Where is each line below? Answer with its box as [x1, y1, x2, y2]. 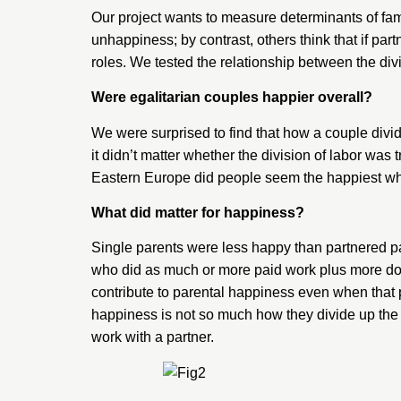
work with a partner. [91, 329, 214, 346]
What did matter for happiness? [91, 205, 304, 221]
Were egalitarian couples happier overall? [91, 90, 372, 106]
